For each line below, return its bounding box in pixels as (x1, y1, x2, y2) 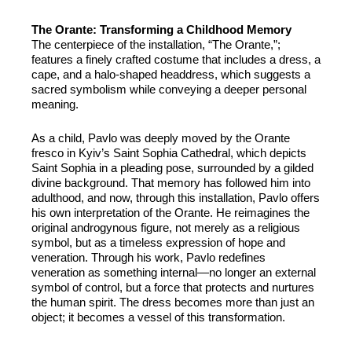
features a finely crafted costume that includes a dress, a (31, 53, 321, 67)
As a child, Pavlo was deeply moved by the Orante (31, 131, 290, 145)
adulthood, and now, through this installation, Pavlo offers (31, 191, 320, 205)
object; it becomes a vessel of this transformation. (31, 310, 285, 324)
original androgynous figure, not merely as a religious (31, 221, 300, 235)
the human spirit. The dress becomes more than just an (31, 295, 314, 310)
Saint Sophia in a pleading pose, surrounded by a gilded (31, 161, 313, 175)
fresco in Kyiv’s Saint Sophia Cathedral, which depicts (31, 146, 306, 160)
